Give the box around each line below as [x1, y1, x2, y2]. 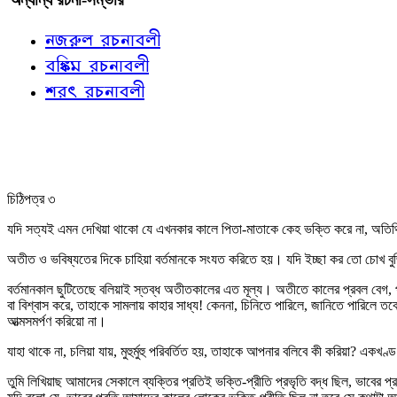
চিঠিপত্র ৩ [7, 191, 55, 206]
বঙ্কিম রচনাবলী [45, 52, 149, 77]
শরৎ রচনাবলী [45, 78, 144, 103]
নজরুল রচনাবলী [45, 27, 160, 51]
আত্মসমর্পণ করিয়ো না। [7, 314, 106, 329]
